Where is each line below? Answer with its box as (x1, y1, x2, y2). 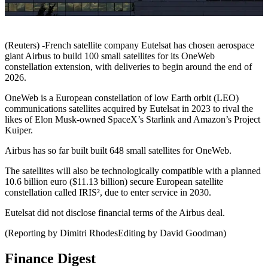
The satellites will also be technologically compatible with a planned (5, 166, 261, 176)
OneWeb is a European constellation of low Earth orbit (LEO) (5, 93, 241, 103)
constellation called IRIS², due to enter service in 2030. (5, 187, 211, 198)
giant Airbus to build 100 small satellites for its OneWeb (5, 51, 215, 62)
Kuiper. (5, 125, 33, 136)
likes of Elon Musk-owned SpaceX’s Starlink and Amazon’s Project (5, 114, 260, 125)
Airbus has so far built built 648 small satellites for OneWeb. (5, 145, 232, 156)
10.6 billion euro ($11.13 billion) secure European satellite (5, 176, 223, 187)
